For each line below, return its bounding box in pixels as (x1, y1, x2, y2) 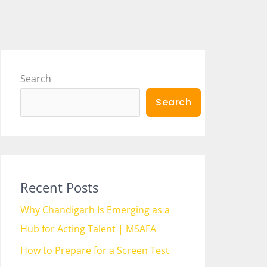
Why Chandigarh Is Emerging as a (20, 203, 170, 216)
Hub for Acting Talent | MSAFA (20, 222, 156, 235)
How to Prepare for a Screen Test (20, 244, 169, 257)
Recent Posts (20, 178, 98, 196)
